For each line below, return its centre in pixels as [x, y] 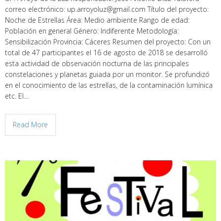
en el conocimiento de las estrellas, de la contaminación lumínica [109, 85]
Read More [30, 125]
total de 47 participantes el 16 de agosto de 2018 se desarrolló [106, 53]
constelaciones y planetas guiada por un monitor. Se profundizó [107, 74]
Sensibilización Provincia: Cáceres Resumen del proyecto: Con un [108, 42]
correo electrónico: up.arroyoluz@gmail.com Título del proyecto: [107, 9]
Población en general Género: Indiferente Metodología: [92, 31]
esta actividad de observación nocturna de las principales [97, 63]
